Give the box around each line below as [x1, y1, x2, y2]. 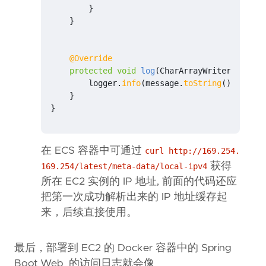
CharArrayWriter [160, 66, 231, 76]
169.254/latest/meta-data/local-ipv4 [41, 161, 207, 172]
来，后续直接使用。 [41, 207, 137, 218]
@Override [69, 53, 112, 64]
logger [88, 78, 117, 88]
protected [69, 66, 112, 76]
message [145, 78, 179, 88]
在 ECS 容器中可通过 [41, 145, 145, 157]
